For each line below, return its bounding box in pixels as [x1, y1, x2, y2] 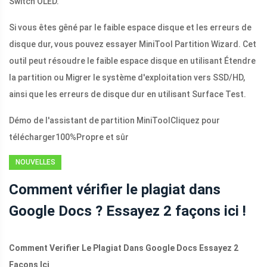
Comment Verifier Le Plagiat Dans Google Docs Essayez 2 [9, 243, 238, 253]
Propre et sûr [76, 132, 129, 142]
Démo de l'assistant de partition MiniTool [9, 116, 170, 126]
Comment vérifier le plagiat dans [9, 181, 221, 198]
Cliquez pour [170, 116, 220, 126]
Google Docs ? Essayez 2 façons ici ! [9, 203, 246, 220]
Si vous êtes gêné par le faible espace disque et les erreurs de [9, 23, 252, 33]
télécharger [9, 132, 55, 142]
